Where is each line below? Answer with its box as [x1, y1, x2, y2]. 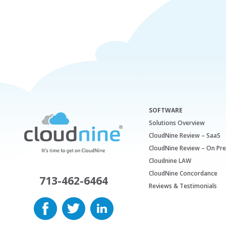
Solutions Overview [149, 118, 205, 127]
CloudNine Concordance [149, 168, 217, 178]
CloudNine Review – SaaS [149, 131, 220, 140]
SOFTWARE [149, 105, 183, 115]
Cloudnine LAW [149, 156, 191, 165]
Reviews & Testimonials [149, 181, 217, 190]
